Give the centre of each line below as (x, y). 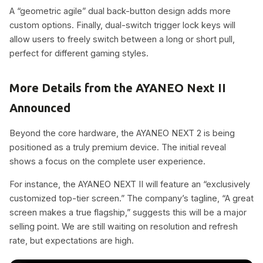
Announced (40, 107)
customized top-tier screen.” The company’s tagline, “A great (131, 198)
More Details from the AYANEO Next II (118, 87)
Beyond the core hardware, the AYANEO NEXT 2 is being (122, 133)
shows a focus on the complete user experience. (107, 161)
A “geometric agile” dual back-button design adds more (120, 11)
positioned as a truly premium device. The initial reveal (118, 147)
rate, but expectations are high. (72, 240)
